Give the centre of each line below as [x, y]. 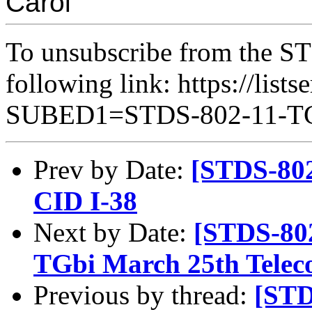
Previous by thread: [144, 295]
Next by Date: [114, 232]
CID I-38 [85, 201]
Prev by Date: [112, 169]
